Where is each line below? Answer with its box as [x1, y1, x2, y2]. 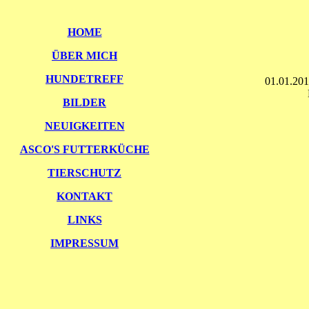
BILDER [63, 97, 106, 108]
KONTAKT [57, 190, 112, 202]
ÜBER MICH [52, 50, 117, 61]
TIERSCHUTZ [48, 167, 121, 179]
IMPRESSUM [50, 237, 119, 249]
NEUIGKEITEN [44, 120, 125, 132]
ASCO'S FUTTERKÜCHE [19, 143, 150, 155]
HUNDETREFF [46, 73, 123, 85]
